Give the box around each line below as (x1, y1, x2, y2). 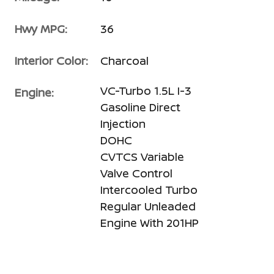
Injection (100, 116, 146, 131)
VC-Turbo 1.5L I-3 (100, 83, 191, 98)
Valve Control (100, 165, 172, 180)
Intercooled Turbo (100, 182, 198, 197)
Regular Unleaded (100, 198, 196, 213)
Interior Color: (15, 53, 88, 68)
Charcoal (100, 53, 149, 68)
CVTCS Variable (100, 149, 184, 164)
